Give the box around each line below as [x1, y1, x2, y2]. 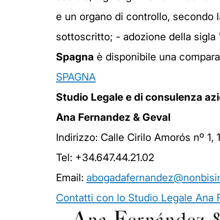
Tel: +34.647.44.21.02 [56, 151, 154, 164]
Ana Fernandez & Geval [56, 111, 170, 123]
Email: [56, 171, 86, 184]
